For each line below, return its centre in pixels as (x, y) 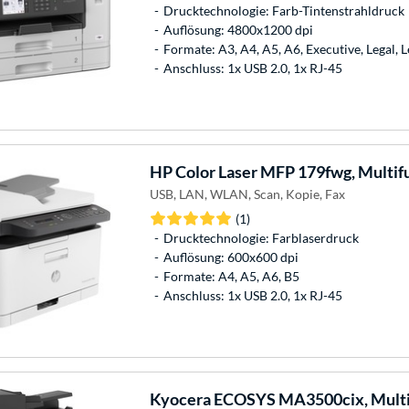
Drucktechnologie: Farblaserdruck (261, 237)
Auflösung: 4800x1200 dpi (238, 29)
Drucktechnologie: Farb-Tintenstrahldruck (283, 10)
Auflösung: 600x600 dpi (231, 257)
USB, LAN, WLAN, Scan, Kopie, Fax (247, 194)
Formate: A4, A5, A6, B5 (231, 276)
